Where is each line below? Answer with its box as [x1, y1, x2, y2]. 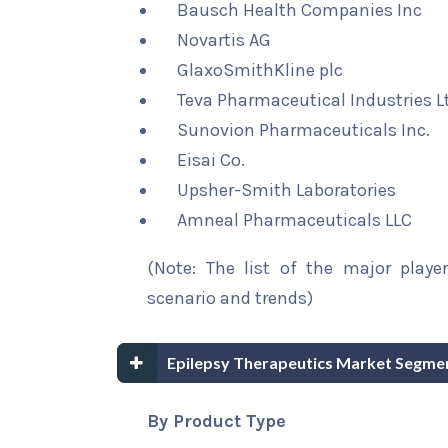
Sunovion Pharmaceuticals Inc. [177, 119, 430, 141]
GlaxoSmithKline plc [177, 59, 343, 81]
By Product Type [147, 410, 286, 432]
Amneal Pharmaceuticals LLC [177, 209, 412, 231]
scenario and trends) [147, 287, 313, 309]
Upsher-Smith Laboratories [177, 179, 396, 201]
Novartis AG [177, 29, 271, 51]
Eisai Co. [177, 149, 245, 171]
